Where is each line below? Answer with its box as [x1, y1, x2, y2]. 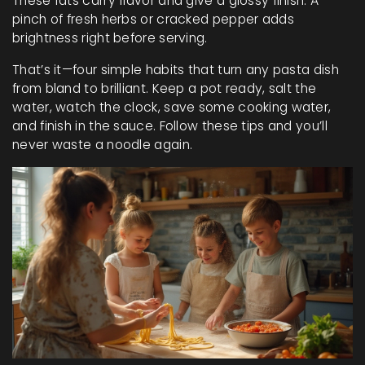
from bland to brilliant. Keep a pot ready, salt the [12, 80, 317, 97]
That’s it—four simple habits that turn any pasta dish [12, 61, 339, 78]
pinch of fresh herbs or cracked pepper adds [12, 11, 294, 28]
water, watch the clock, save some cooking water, [12, 99, 332, 116]
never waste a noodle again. [12, 136, 193, 153]
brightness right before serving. [12, 29, 208, 46]
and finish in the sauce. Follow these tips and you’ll [12, 117, 328, 134]
